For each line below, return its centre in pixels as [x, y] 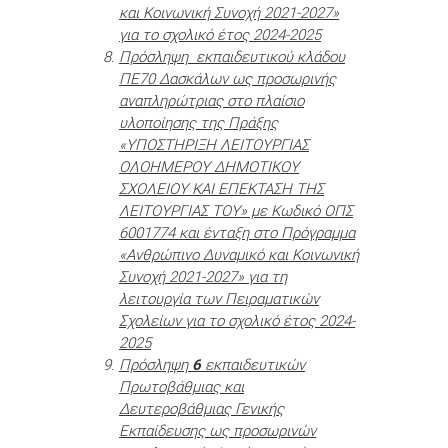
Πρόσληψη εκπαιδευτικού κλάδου [232, 57]
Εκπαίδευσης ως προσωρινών [217, 431]
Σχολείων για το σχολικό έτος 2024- [237, 321]
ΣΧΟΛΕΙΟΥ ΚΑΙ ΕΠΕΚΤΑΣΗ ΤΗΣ [221, 189]
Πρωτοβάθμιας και [181, 387]
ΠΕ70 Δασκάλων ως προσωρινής [227, 79]
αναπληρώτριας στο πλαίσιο [211, 101]
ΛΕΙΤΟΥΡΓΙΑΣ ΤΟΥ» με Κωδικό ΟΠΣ [236, 211]
